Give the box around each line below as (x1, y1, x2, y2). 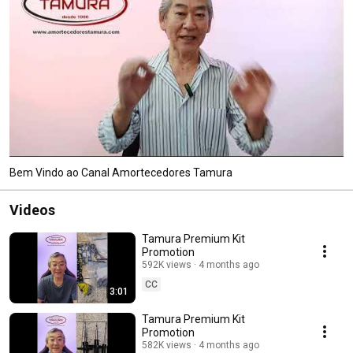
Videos (9, 201, 55, 218)
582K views (142, 339, 191, 351)
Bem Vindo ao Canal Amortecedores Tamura (9, 165, 232, 179)
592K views (142, 258, 191, 270)
